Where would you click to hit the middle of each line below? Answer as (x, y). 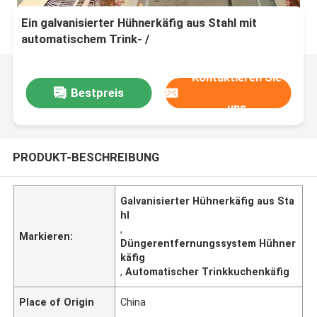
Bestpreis (97, 92)
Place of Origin (57, 302)
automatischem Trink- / (86, 39)
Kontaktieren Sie (237, 77)
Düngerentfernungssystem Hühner (208, 243)
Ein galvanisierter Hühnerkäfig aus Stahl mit (139, 23)
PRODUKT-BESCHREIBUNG (86, 157)
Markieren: (46, 236)
